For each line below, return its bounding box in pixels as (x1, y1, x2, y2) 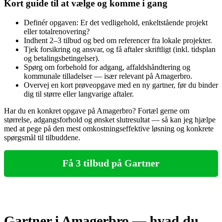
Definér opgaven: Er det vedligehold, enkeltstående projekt (24, 18, 208, 27)
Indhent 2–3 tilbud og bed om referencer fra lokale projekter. (24, 36, 212, 45)
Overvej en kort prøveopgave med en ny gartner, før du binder (24, 80, 218, 89)
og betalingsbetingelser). (24, 54, 100, 62)
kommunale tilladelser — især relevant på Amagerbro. (24, 71, 192, 80)
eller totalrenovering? (24, 27, 90, 36)
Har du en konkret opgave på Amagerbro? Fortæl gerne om (4, 106, 189, 115)
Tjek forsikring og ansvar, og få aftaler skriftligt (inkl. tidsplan (24, 45, 216, 54)
